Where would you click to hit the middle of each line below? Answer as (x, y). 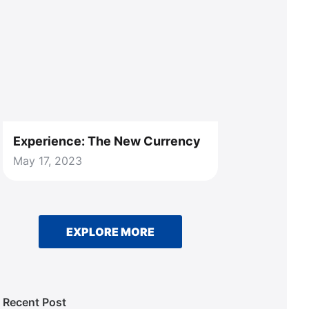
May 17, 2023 (48, 161)
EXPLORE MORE (110, 232)
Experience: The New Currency (107, 141)
